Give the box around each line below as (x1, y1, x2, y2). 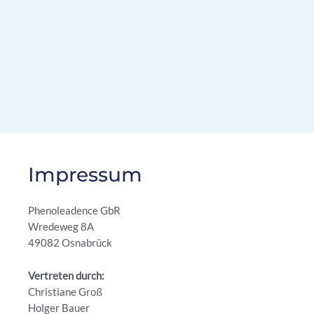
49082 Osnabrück (28, 237, 112, 250)
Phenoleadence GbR (28, 205, 121, 217)
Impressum (28, 163, 142, 187)
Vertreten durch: (28, 269, 104, 282)
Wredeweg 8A (28, 221, 94, 233)
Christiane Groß (28, 285, 102, 298)
